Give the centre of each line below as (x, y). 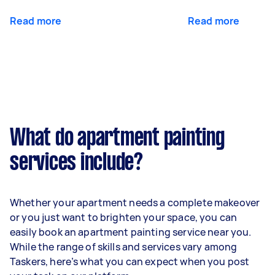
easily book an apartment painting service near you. (131, 232)
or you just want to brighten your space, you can (124, 217)
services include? (76, 163)
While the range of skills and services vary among (124, 246)
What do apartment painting (117, 138)
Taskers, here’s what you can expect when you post (130, 261)
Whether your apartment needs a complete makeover (135, 202)
